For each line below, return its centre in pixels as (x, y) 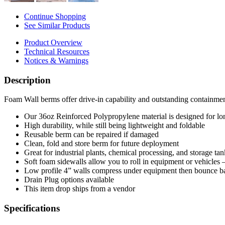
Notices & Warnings (56, 60)
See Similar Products (57, 25)
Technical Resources (57, 51)
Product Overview (53, 42)
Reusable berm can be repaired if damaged (91, 135)
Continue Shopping (55, 16)
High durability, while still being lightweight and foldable (115, 126)
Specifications (32, 208)
